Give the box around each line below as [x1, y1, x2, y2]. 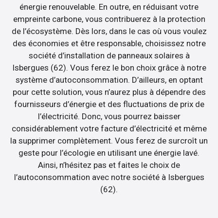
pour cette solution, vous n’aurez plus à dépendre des [12, 87, 206, 97]
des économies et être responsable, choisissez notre [12, 38, 206, 48]
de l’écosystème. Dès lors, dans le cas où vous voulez [11, 26, 207, 36]
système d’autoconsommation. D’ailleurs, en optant [15, 74, 203, 85]
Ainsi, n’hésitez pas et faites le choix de [38, 160, 180, 170]
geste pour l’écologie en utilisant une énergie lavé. [18, 147, 200, 158]
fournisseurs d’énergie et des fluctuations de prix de [14, 99, 204, 109]
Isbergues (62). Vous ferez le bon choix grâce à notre [12, 62, 206, 73]
